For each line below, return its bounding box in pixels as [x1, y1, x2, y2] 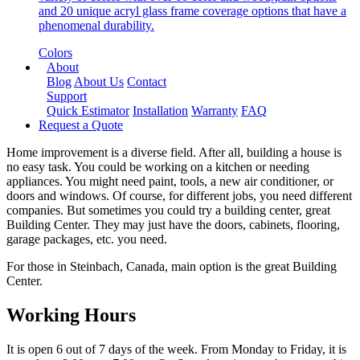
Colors [39, 46, 72, 60]
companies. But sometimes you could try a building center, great [6, 203, 330, 218]
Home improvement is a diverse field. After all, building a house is [6, 145, 342, 160]
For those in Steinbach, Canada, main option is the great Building [6, 260, 337, 274]
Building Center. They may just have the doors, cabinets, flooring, [6, 218, 340, 232]
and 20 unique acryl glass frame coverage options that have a [39, 4, 346, 18]
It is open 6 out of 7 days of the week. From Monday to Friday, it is [6, 342, 346, 357]
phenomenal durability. [39, 18, 154, 33]
